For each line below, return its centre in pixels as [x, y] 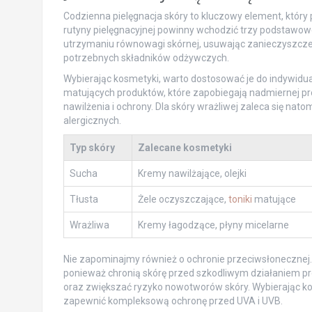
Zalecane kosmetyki [185, 148]
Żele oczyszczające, [183, 200]
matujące [274, 200]
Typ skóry [92, 148]
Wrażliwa [89, 225]
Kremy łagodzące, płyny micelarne [213, 225]
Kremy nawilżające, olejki [192, 174]
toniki [240, 200]
